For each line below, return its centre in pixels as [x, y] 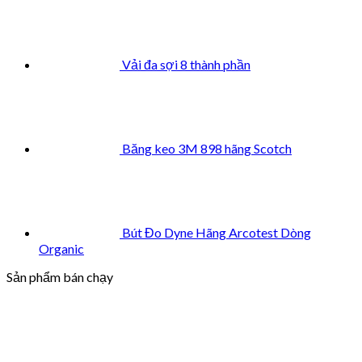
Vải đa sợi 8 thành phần [186, 64]
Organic [61, 248]
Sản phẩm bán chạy [60, 276]
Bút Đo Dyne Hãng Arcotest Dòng [217, 232]
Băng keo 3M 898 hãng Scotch [207, 148]
